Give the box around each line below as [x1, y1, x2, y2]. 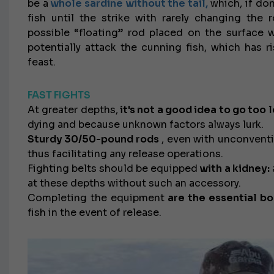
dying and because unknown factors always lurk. [28, 118, 264, 131]
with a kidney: [198, 162, 270, 175]
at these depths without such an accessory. [28, 177, 241, 190]
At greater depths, [28, 103, 118, 116]
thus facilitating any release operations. [28, 147, 223, 160]
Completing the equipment [28, 191, 165, 204]
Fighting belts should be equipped [28, 162, 198, 175]
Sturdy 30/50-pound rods [28, 133, 159, 146]
